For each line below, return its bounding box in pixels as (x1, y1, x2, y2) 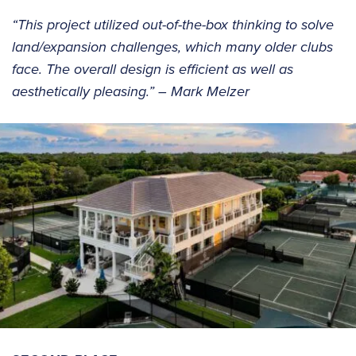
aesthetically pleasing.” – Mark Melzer (12, 81, 250, 103)
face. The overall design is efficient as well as (12, 59, 293, 80)
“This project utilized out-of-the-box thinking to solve (12, 14, 334, 36)
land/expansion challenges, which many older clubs (12, 37, 333, 58)
